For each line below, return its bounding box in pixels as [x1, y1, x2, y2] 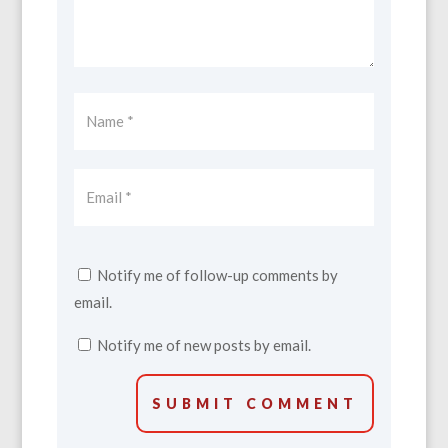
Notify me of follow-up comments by [96, 266, 338, 285]
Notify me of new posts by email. [96, 336, 311, 355]
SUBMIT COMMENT [152, 395, 359, 413]
